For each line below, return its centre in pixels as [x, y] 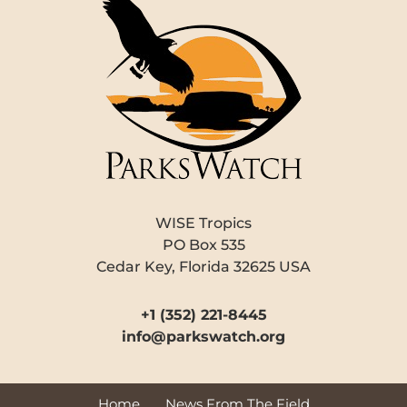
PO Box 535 [203, 244]
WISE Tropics [203, 223]
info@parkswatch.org [203, 337]
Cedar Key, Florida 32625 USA [203, 266]
